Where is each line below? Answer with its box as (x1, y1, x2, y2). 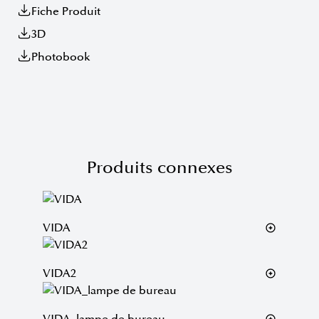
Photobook (31, 49, 90, 64)
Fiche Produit (31, 4, 100, 19)
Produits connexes (86, 157, 233, 178)
